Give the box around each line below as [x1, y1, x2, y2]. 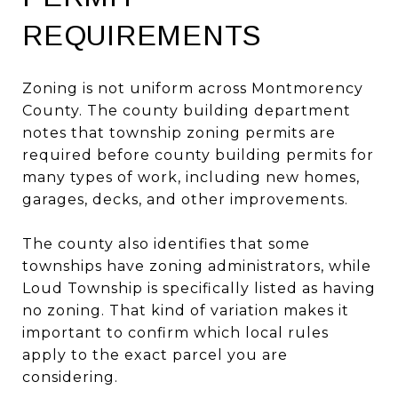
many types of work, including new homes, [22, 168, 360, 186]
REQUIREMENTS [22, 19, 261, 52]
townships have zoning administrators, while [22, 257, 371, 275]
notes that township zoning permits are [22, 123, 336, 141]
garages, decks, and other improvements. [22, 190, 348, 208]
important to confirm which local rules [22, 323, 329, 341]
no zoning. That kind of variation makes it [22, 301, 349, 319]
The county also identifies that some [22, 235, 310, 252]
